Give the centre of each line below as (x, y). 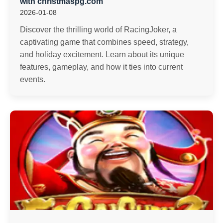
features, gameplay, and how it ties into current (101, 67)
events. (33, 79)
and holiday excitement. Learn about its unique (102, 55)
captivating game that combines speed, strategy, (104, 42)
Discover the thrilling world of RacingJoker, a (98, 30)
